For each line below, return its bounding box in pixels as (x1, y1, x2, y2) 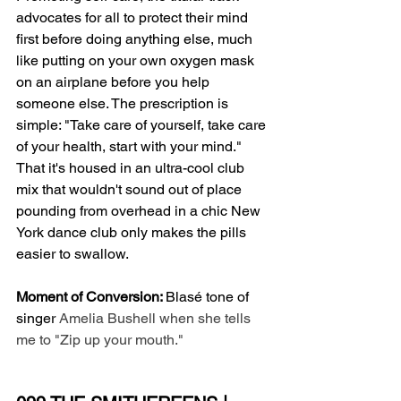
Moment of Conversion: (16, 287, 166, 305)
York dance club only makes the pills (16, 223, 250, 241)
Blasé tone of (166, 287, 252, 305)
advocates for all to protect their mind (16, 8, 252, 26)
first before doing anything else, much (16, 30, 256, 47)
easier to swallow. (16, 244, 132, 262)
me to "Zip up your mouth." (16, 330, 183, 348)
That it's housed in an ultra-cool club (16, 158, 248, 176)
